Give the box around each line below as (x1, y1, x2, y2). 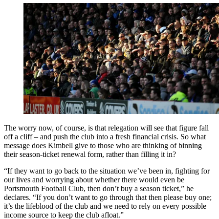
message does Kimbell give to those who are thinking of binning (4, 141, 202, 150)
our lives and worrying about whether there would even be (4, 175, 184, 184)
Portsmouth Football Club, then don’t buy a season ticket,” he (4, 184, 194, 193)
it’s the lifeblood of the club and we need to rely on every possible (4, 201, 206, 210)
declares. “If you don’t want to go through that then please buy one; (4, 193, 212, 201)
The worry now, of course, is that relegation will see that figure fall (4, 123, 209, 132)
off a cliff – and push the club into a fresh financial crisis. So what (4, 132, 206, 141)
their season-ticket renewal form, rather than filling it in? (4, 150, 176, 158)
